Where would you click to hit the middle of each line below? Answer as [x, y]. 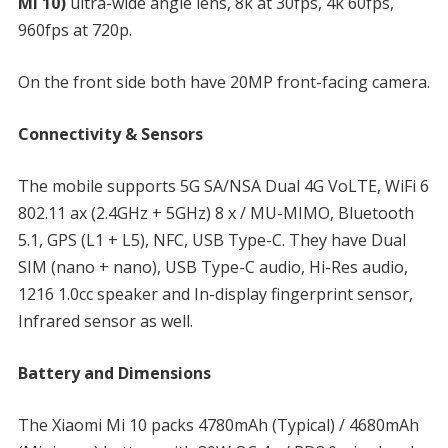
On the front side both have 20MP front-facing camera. [223, 81]
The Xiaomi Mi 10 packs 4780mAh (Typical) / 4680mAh [218, 424]
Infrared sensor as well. [105, 320]
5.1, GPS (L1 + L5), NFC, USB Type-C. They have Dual [211, 239]
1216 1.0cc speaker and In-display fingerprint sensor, [215, 293]
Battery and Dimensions [114, 372]
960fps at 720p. [74, 29]
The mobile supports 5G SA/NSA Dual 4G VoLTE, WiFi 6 [223, 185]
